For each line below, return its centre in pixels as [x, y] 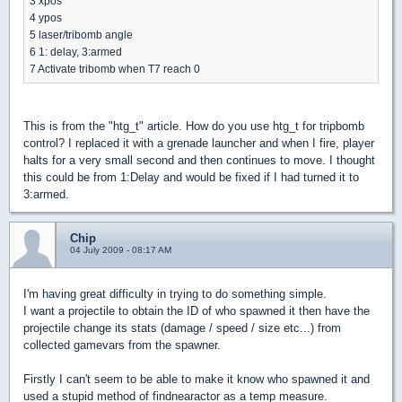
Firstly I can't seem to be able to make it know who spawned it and [197, 379]
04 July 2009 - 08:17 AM [121, 249]
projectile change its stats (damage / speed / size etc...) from [182, 328]
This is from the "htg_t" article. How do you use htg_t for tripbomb [194, 126]
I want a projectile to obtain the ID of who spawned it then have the [197, 310]
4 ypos [46, 17]
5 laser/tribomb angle [81, 34]
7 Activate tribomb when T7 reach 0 [115, 68]
